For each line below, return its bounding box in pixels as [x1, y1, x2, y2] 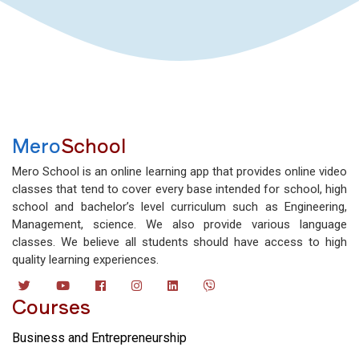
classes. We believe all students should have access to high [12, 235, 347, 249]
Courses [12, 291, 91, 320]
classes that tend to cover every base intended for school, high [12, 182, 347, 196]
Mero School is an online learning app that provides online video [12, 164, 347, 179]
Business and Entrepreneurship [12, 329, 187, 345]
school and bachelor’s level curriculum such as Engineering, [12, 200, 347, 214]
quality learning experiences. [12, 252, 159, 267]
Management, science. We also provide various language [12, 217, 347, 232]
